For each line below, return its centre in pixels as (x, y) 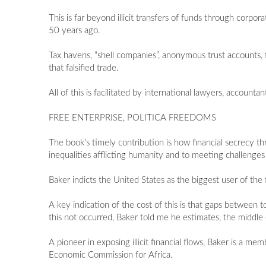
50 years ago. (75, 31)
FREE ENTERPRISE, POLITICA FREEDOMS (133, 118)
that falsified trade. (84, 68)
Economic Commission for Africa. (111, 255)
